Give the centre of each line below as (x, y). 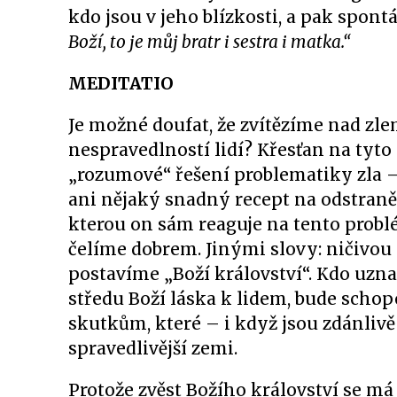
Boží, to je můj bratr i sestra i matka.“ (210, 42)
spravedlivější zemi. (153, 348)
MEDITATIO (121, 83)
